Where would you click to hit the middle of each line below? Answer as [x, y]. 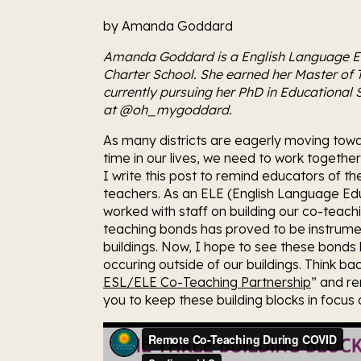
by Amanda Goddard [168, 26]
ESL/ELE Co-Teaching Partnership [207, 282]
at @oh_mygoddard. [168, 110]
